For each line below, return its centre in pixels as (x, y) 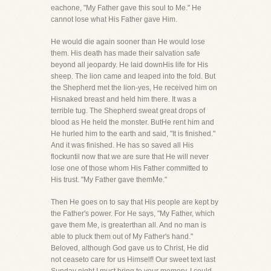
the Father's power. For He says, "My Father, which (133, 214)
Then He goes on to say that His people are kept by (135, 202)
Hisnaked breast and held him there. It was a (124, 99)
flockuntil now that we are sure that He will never (130, 157)
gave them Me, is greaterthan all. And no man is (129, 225)
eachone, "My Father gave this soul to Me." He (126, 8)
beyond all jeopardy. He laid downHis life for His (129, 65)
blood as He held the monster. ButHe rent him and (132, 122)
